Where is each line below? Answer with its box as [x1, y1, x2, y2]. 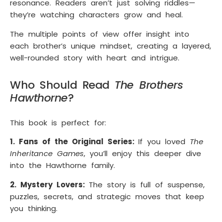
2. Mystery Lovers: [10, 179, 89, 190]
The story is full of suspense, [89, 179, 205, 190]
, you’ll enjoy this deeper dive [84, 148, 201, 159]
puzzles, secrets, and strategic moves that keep [10, 191, 204, 202]
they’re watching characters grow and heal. [10, 9, 183, 20]
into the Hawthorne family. [10, 160, 115, 171]
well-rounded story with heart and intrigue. [10, 52, 179, 63]
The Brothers [114, 77, 183, 93]
